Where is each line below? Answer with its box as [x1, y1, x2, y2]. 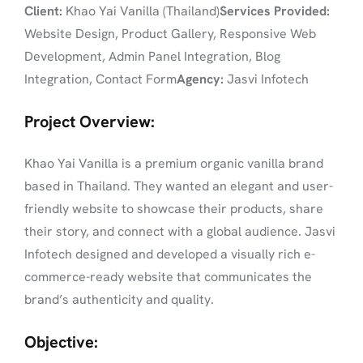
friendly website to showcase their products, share [24, 200, 323, 217]
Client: [24, 2, 62, 19]
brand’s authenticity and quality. [24, 291, 214, 308]
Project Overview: [24, 111, 155, 132]
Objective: [24, 331, 98, 352]
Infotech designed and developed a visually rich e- [24, 246, 315, 263]
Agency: [177, 70, 224, 88]
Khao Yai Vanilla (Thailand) [62, 2, 220, 19]
